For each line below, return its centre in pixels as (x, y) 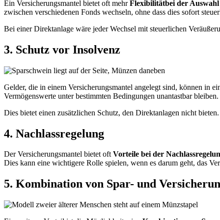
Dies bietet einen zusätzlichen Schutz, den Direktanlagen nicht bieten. (111, 112)
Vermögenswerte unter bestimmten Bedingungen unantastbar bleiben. (111, 96)
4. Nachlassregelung (54, 133)
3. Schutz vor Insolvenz (62, 49)
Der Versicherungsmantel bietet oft (58, 154)
